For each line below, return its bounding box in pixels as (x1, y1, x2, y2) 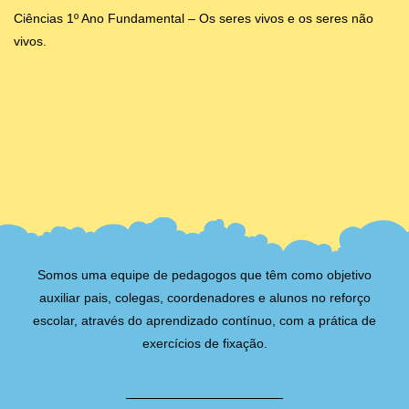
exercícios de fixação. (142, 335, 267, 351)
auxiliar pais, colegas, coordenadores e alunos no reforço (38, 289, 371, 305)
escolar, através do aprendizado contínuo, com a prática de (33, 312, 376, 328)
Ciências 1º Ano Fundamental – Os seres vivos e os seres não (14, 10, 373, 26)
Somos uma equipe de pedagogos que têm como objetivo (37, 267, 372, 282)
